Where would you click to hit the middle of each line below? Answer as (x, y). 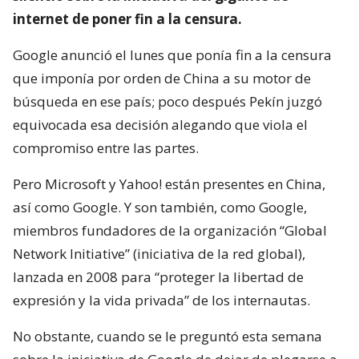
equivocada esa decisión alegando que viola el (160, 124)
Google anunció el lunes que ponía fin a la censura (172, 54)
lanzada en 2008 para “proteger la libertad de (158, 276)
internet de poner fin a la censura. (127, 18)
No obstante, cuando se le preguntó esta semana (167, 336)
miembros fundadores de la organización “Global (170, 230)
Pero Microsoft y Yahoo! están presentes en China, (169, 184)
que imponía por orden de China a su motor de (162, 78)
